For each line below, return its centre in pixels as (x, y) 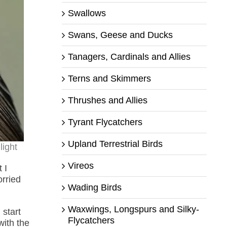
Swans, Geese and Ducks (120, 35)
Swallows (87, 13)
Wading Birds (94, 187)
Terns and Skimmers (109, 78)
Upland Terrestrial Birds (115, 144)
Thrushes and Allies (107, 100)
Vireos (81, 165)
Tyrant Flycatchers (105, 122)
